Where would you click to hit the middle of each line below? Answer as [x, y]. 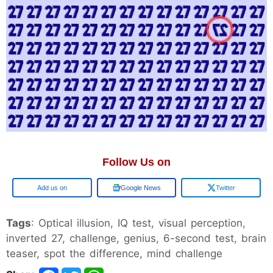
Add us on [52, 187]
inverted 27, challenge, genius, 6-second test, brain [136, 238]
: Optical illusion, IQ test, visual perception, [138, 223]
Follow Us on [136, 162]
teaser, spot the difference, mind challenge [114, 253]
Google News [141, 187]
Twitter [225, 187]
